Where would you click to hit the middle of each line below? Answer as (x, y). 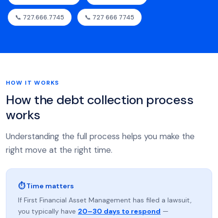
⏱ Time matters (46, 186)
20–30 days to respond (119, 211)
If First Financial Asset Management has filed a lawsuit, (105, 200)
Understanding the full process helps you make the (100, 136)
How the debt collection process (100, 100)
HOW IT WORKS (33, 83)
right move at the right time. (59, 150)
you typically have (48, 211)
